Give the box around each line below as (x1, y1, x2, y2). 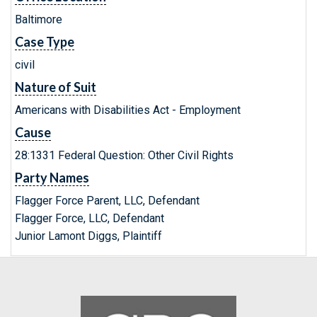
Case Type (15, 34, 74, 50)
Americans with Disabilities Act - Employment (15, 103, 241, 117)
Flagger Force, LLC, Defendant (15, 212, 164, 225)
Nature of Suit (15, 79, 96, 95)
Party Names (15, 170, 89, 185)
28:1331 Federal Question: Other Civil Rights (15, 149, 234, 162)
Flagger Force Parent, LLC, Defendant (15, 194, 200, 207)
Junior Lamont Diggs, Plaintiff (15, 229, 162, 243)
